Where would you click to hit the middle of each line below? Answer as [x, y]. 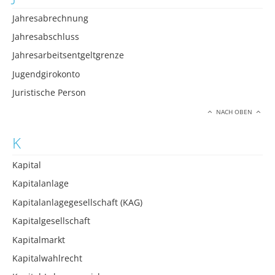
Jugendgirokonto [46, 74]
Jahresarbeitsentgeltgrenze [68, 55]
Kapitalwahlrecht [47, 258]
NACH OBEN [234, 112]
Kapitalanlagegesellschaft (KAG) [77, 202]
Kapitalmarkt [39, 239]
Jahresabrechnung [50, 18]
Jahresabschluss [46, 36]
